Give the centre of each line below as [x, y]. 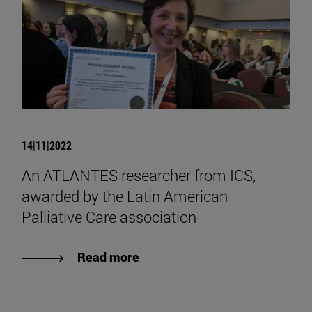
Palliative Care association [109, 217]
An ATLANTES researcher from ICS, [139, 175]
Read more [108, 257]
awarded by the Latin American [125, 196]
